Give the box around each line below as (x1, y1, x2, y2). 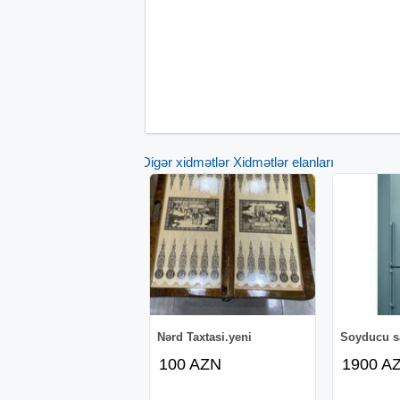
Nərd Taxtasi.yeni (156, 329, 252, 344)
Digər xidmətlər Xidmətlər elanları (141, 154, 334, 170)
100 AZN (158, 354, 221, 373)
